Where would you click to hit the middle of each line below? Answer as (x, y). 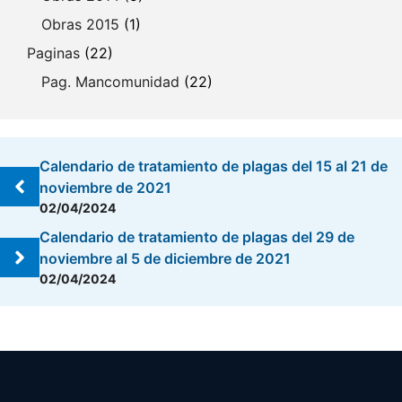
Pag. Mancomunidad (110, 82)
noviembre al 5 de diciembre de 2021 (165, 258)
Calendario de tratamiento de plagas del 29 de (197, 237)
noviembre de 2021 (105, 188)
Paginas (53, 53)
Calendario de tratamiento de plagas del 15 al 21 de (214, 166)
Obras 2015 (80, 24)
